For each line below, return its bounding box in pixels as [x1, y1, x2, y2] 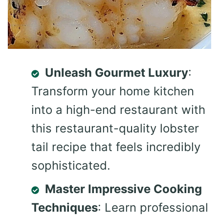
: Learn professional [98, 200, 208, 215]
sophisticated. [31, 158, 110, 173]
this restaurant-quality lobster [31, 121, 199, 136]
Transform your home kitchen [31, 84, 194, 99]
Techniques [31, 200, 98, 215]
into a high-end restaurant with [31, 103, 205, 117]
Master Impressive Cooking [45, 182, 202, 197]
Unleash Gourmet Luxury [45, 66, 188, 80]
